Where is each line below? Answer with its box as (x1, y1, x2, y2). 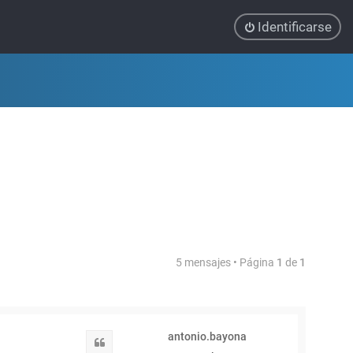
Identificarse (258, 19, 332, 35)
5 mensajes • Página (176, 256, 277, 269)
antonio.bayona (168, 330, 247, 343)
